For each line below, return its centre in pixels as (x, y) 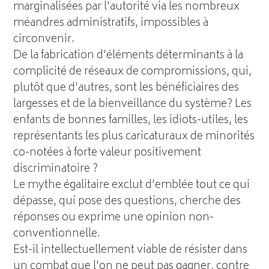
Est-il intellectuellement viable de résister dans (131, 250)
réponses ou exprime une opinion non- (114, 218)
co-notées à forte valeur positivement (107, 153)
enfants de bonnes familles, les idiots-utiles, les (131, 120)
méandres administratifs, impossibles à (111, 23)
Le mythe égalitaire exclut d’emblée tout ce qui (132, 185)
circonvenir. (44, 39)
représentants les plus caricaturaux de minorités (134, 137)
